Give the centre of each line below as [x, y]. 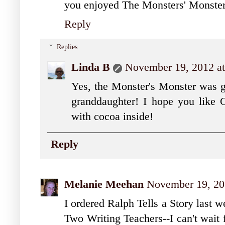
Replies [67, 47]
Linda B [91, 68]
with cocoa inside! [112, 117]
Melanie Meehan [104, 184]
